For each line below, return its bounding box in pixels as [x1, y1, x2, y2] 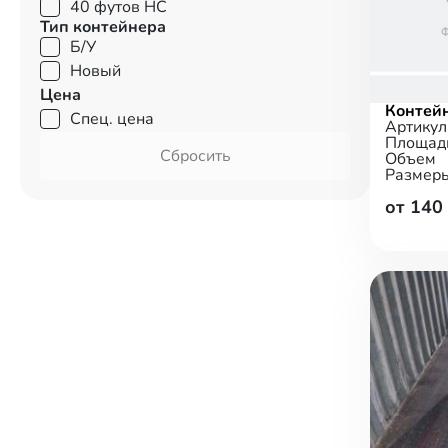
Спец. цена [70, 108, 154, 130]
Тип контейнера [40, 16, 166, 38]
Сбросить [159, 145, 231, 167]
